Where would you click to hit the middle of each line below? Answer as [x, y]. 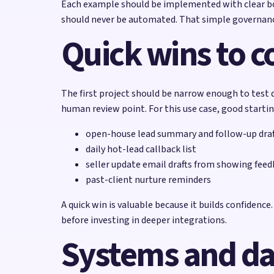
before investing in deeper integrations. [144, 220]
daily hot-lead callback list [141, 149]
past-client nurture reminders [148, 180]
